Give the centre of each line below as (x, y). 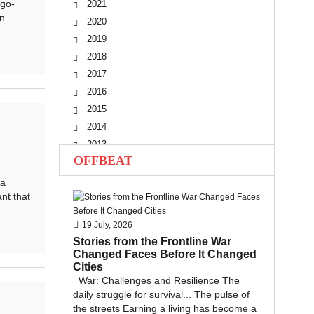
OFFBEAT (103, 161)
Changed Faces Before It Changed (164, 254)
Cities (88, 267)
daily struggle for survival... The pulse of (161, 294)
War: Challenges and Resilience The (156, 280)
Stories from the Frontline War (152, 241)
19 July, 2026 (107, 225)
